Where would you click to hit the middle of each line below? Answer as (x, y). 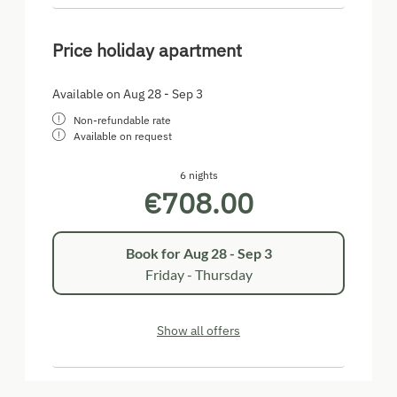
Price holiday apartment (147, 51)
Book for (154, 253)
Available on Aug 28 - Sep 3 (128, 94)
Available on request (123, 136)
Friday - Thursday (198, 274)
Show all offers (198, 331)
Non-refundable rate (122, 121)
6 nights (198, 175)
